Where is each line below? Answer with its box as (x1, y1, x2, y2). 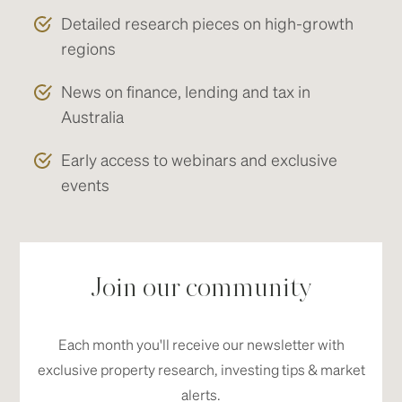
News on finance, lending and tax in (61, 81, 311, 101)
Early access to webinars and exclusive (61, 149, 338, 170)
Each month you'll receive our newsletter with (57, 335, 345, 354)
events (61, 174, 110, 195)
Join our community (90, 276, 312, 301)
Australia (61, 106, 125, 127)
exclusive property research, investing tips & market (37, 360, 365, 379)
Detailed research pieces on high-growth (61, 13, 354, 33)
